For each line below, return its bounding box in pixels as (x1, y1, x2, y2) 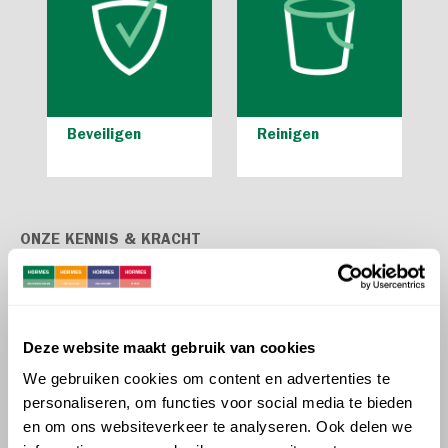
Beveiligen (66, 129, 141, 144)
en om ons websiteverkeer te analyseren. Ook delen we (23, 417, 412, 435)
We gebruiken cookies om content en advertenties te (23, 369, 390, 387)
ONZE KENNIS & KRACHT (20, 234, 201, 249)
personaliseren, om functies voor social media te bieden (23, 393, 413, 411)
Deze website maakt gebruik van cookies (23, 338, 316, 356)
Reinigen (256, 129, 319, 144)
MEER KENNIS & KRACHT (20, 271, 190, 285)
